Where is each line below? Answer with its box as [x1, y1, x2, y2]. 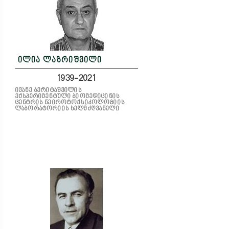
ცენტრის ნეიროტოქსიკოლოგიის [15, 99, 125, 107]
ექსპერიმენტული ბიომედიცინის [15, 93, 120, 101]
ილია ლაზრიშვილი [18, 56, 102, 65]
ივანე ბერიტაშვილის [15, 87, 82, 95]
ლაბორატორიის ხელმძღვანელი [15, 105, 120, 113]
